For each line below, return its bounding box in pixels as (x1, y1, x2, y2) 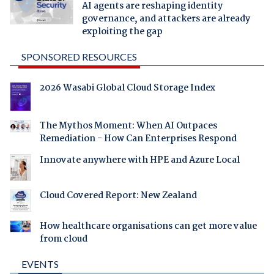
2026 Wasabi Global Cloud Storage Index (39, 80, 215, 95)
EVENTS (21, 257, 59, 270)
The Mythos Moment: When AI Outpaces (39, 118, 217, 133)
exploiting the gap (81, 24, 163, 39)
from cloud (39, 231, 87, 246)
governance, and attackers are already (81, 11, 250, 26)
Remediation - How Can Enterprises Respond (39, 131, 237, 146)
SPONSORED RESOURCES (21, 50, 137, 62)
